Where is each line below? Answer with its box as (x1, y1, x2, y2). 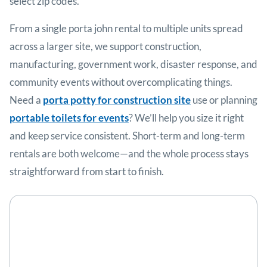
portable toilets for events (10, 111, 129, 125)
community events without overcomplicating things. (10, 76, 232, 89)
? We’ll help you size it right (129, 111, 244, 125)
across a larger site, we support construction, (10, 40, 201, 53)
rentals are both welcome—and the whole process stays (10, 147, 249, 160)
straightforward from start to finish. (10, 165, 164, 178)
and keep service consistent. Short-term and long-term (10, 129, 245, 142)
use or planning (191, 94, 257, 107)
